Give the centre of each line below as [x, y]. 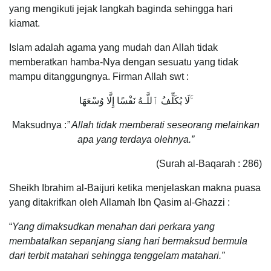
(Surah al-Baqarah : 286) [209, 164]
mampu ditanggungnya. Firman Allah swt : [99, 77]
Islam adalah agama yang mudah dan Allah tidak [113, 48]
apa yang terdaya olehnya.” [135, 140]
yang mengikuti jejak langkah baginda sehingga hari [121, 9]
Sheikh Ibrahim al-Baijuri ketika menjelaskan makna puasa [135, 188]
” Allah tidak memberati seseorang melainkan [163, 125]
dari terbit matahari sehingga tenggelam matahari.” [117, 256]
